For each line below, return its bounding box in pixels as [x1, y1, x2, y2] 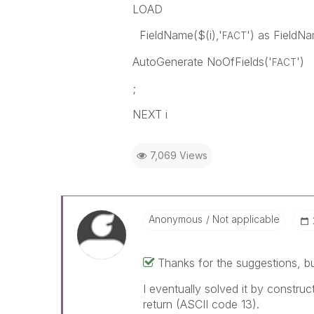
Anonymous [148, 213, 203, 225]
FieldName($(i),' [132, 28, 222, 42]
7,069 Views [149, 149, 207, 161]
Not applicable [209, 213, 280, 225]
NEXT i [132, 107, 168, 121]
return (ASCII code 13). [142, 297, 259, 311]
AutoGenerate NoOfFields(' [132, 55, 272, 69]
